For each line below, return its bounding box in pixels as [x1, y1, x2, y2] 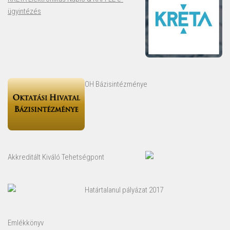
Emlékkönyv [8, 218, 44, 227]
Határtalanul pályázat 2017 [85, 185, 163, 195]
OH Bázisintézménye [85, 80, 147, 89]
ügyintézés [8, 7, 41, 16]
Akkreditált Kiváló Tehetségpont [8, 152, 104, 162]
